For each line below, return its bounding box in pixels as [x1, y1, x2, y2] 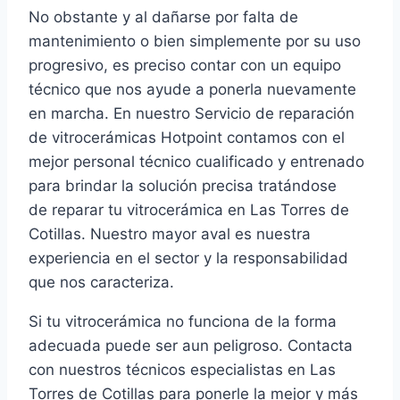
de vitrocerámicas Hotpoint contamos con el [29, 129, 345, 147]
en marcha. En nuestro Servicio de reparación [29, 104, 354, 123]
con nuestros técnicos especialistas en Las [29, 361, 336, 379]
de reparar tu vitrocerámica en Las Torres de [29, 201, 349, 220]
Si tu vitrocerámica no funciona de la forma [29, 312, 337, 331]
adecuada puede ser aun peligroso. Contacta [29, 337, 353, 355]
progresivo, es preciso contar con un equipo [29, 56, 341, 75]
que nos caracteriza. [29, 273, 174, 292]
